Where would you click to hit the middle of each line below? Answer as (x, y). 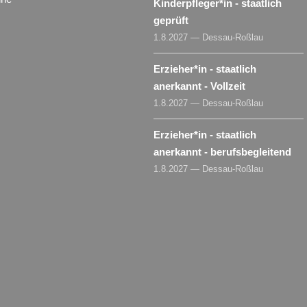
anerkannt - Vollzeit (199, 86)
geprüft (171, 20)
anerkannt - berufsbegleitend (222, 151)
